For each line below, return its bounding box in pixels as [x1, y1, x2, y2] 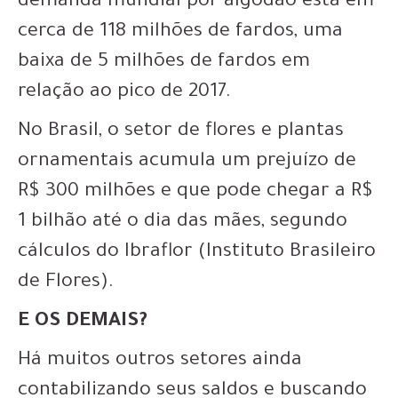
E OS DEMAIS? [18, 312, 147, 334]
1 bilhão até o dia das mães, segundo [18, 212, 347, 235]
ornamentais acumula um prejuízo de [18, 152, 356, 174]
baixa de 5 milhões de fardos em [18, 52, 310, 75]
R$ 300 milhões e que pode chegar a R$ [18, 182, 373, 204]
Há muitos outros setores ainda [18, 351, 302, 373]
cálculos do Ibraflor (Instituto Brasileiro [18, 243, 376, 265]
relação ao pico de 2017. [18, 83, 231, 105]
